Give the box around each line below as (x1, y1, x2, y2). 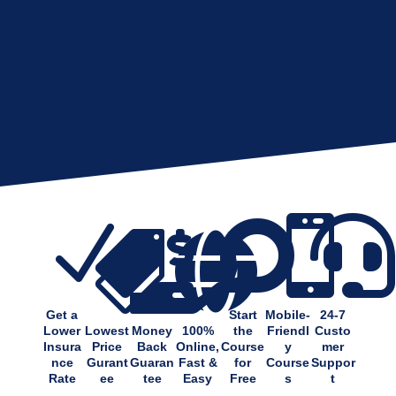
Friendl (266, 323, 309, 338)
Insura (42, 339, 81, 354)
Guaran (130, 354, 175, 369)
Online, (176, 339, 220, 354)
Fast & (178, 354, 217, 369)
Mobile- (265, 307, 311, 322)
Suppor (310, 354, 355, 369)
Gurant (86, 354, 128, 369)
